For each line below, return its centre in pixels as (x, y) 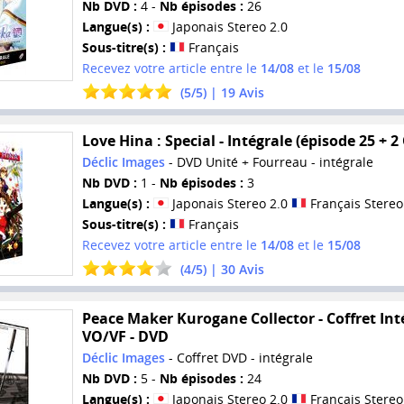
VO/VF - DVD (125, 336)
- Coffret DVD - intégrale (239, 357)
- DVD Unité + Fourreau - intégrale (269, 162)
